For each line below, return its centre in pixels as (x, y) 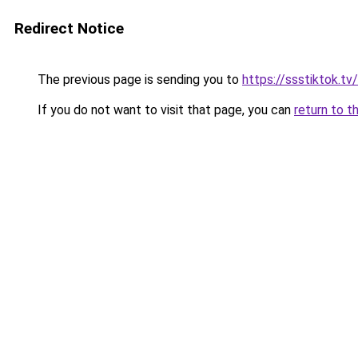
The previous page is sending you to (138, 80)
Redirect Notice (69, 28)
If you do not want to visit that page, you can (164, 110)
